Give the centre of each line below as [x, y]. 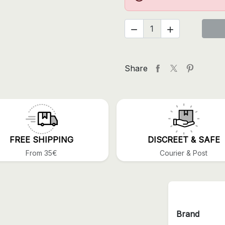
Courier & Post [184, 153]
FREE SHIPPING [41, 140]
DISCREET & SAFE [184, 140]
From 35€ [41, 153]
